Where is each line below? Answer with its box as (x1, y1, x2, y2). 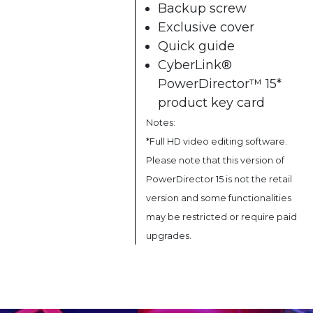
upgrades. (146, 230, 191, 241)
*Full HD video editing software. (146, 136, 287, 147)
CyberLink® (158, 57, 232, 73)
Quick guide (158, 38, 235, 54)
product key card (158, 94, 265, 110)
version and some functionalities (146, 192, 291, 203)
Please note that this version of (146, 154, 284, 166)
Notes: (146, 117, 175, 128)
